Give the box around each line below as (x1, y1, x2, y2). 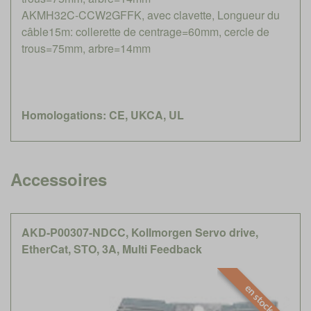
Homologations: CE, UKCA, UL (22, 106, 184, 123)
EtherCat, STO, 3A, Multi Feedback (22, 240, 202, 257)
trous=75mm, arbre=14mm (22, 40, 151, 56)
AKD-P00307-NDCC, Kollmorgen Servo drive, (22, 224, 258, 240)
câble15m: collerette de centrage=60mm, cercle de (22, 23, 269, 40)
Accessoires (10, 167, 107, 191)
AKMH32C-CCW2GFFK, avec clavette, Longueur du (22, 6, 280, 23)
